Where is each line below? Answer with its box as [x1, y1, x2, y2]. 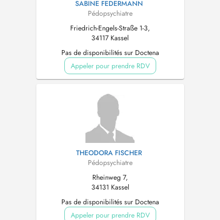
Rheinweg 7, [92, 172, 128, 182]
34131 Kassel [91, 182, 129, 192]
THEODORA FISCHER [76, 148, 142, 158]
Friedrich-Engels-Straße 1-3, [70, 23, 150, 33]
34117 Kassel [91, 33, 129, 43]
